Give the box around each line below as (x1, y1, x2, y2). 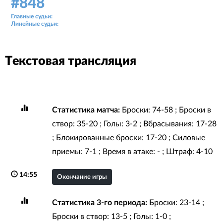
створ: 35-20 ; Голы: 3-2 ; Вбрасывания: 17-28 (52, 119, 217, 128)
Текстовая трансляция (5, 55, 136, 67)
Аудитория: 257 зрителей (49, 1, 119, 7)
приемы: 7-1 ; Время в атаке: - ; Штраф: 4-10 (52, 147, 213, 156)
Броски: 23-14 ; (147, 198, 204, 207)
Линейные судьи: (11, 21, 59, 27)
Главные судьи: (11, 13, 53, 19)
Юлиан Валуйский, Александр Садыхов (60, 21, 170, 27)
